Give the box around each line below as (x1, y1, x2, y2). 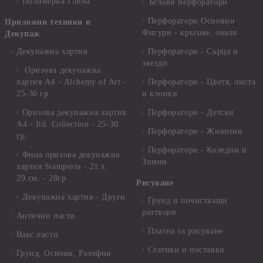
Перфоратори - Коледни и (147, 146, 247, 155)
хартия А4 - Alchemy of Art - (16, 77, 127, 87)
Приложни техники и (5, 18, 91, 27)
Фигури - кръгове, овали (142, 28, 238, 38)
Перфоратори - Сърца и (147, 47, 238, 56)
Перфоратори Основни (147, 16, 235, 26)
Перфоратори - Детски (147, 108, 234, 117)
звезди (142, 59, 168, 68)
